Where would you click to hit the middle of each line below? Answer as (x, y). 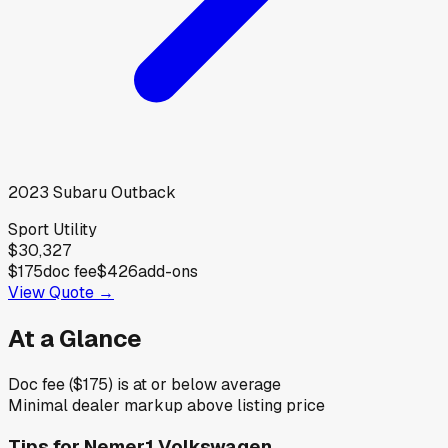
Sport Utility (52, 229)
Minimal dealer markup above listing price (166, 405)
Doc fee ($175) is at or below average (144, 384)
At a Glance (75, 338)
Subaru (80, 192)
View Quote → (61, 292)
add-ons (168, 271)
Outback (143, 192)
